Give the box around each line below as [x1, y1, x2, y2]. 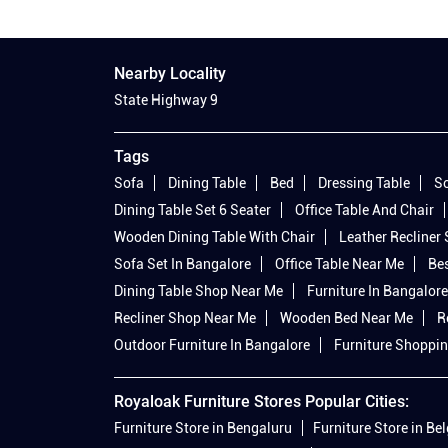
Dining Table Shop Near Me [114, 283, 283, 300]
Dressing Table [318, 175, 410, 192]
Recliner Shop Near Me [114, 310, 256, 327]
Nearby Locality [114, 64, 226, 84]
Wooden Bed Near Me [280, 310, 413, 327]
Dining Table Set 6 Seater [114, 202, 271, 219]
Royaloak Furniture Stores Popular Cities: [114, 392, 409, 412]
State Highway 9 [114, 92, 218, 109]
